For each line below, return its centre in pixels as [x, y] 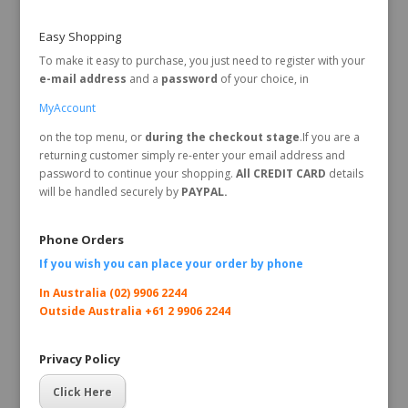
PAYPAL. [203, 191]
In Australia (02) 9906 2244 [112, 293]
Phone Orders [81, 240]
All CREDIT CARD [280, 173]
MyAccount [67, 107]
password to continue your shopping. [136, 173]
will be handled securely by [108, 191]
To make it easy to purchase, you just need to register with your [202, 60]
